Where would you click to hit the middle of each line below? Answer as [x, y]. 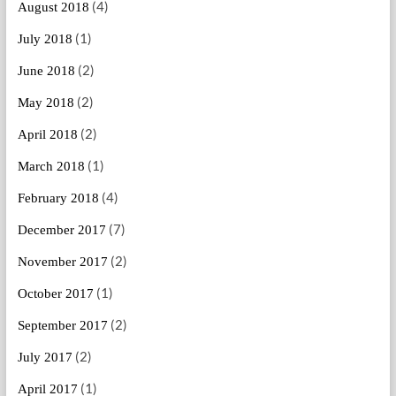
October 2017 [55, 293]
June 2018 [46, 70]
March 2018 [51, 166]
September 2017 [62, 325]
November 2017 [62, 261]
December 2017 [61, 229]
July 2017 [45, 357]
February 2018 [58, 198]
